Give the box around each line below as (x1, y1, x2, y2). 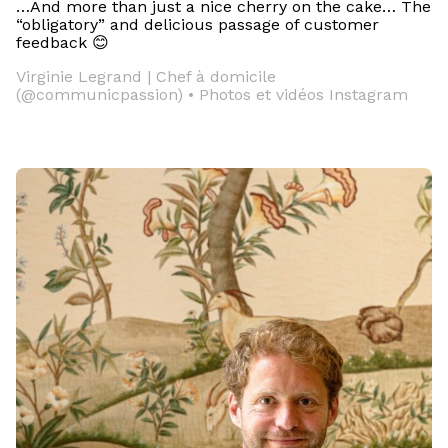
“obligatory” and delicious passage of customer (16, 15, 379, 35)
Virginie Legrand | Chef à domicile (16, 67, 276, 87)
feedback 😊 (16, 33, 109, 53)
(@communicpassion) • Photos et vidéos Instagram (16, 85, 408, 105)
